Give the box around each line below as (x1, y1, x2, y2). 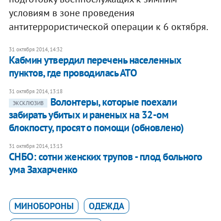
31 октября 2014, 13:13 (8, 143, 63, 150)
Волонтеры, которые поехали (50, 95, 177, 109)
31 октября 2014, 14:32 (8, 46, 63, 53)
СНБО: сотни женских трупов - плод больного (8, 150, 202, 164)
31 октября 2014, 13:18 (8, 88, 63, 95)
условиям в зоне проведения (8, 6, 135, 20)
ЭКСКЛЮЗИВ (12, 100, 43, 107)
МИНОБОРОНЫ (14, 200, 74, 212)
